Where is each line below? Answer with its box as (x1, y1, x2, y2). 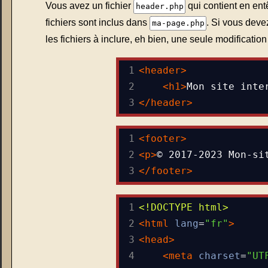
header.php (135, 1, 184, 11)
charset (199, 250, 241, 261)
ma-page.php (151, 18, 205, 28)
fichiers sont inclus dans (45, 17, 150, 28)
